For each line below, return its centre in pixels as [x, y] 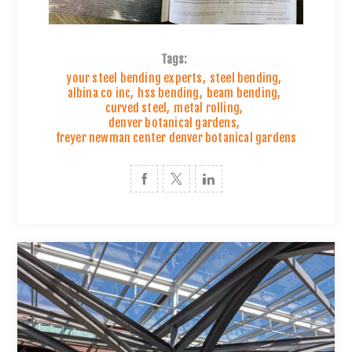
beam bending [242, 93]
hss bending [169, 93]
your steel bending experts [134, 78]
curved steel [136, 108]
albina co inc [99, 93]
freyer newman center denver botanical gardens [176, 137]
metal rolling [207, 108]
